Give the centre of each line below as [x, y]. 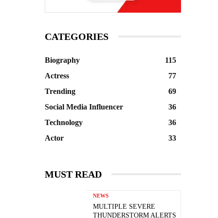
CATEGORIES [77, 36]
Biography [62, 60]
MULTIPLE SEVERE [124, 206]
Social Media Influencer [84, 107]
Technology [64, 122]
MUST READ [73, 174]
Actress [57, 75]
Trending [60, 91]
